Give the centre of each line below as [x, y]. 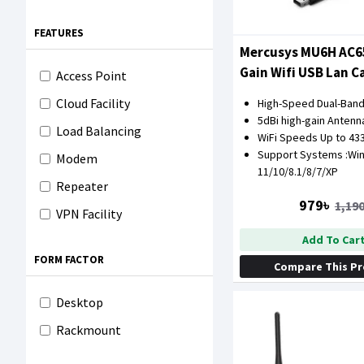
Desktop [80, 302]
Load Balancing [99, 131]
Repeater [82, 186]
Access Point [91, 76]
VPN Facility [89, 214]
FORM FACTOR [69, 260]
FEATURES [59, 33]
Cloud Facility [93, 103]
